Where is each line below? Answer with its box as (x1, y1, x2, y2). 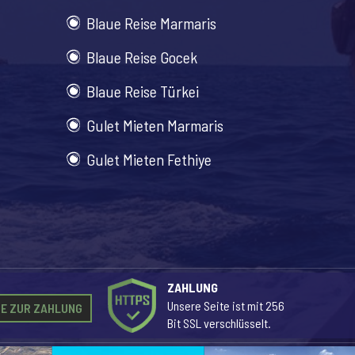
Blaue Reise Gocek (86, 48, 197, 67)
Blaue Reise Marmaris (86, 13, 216, 32)
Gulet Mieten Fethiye (86, 150, 212, 169)
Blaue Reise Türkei (86, 82, 199, 101)
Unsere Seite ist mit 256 (167, 298, 284, 313)
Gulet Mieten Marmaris (86, 116, 223, 135)
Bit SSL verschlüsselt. (167, 315, 271, 330)
